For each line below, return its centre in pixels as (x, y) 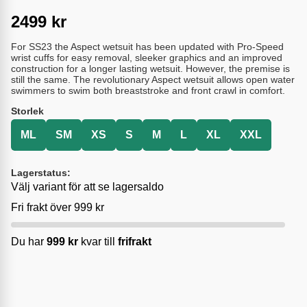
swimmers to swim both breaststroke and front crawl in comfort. (148, 90)
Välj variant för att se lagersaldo (87, 186)
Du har (29, 241)
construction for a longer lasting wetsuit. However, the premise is (150, 68)
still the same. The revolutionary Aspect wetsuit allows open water (153, 79)
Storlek (27, 111)
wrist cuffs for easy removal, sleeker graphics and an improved (147, 57)
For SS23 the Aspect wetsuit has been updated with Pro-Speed (147, 46)
